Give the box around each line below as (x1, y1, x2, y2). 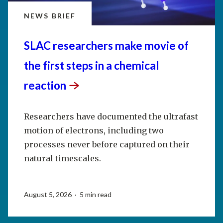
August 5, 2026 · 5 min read (24, 190, 111, 199)
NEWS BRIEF (24, 11, 76, 20)
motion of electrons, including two (24, 125, 164, 135)
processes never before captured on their (24, 139, 190, 149)
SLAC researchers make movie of (24, 38, 189, 52)
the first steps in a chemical (24, 58, 159, 72)
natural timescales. (24, 153, 101, 163)
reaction (24, 78, 66, 92)
